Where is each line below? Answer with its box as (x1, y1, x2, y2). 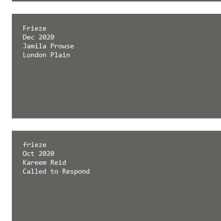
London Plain (22, 51, 70, 59)
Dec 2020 (22, 34, 54, 41)
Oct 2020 (22, 150, 54, 158)
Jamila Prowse (22, 42, 74, 50)
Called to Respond (22, 168, 90, 176)
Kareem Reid (22, 159, 66, 167)
